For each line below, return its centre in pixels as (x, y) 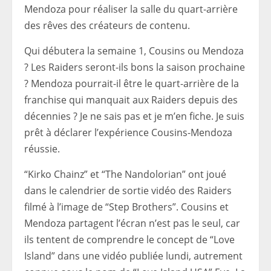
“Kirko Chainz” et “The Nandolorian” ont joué (125, 174)
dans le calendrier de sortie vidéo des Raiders (128, 191)
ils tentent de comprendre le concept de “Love (129, 240)
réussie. (42, 149)
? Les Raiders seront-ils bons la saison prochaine (135, 67)
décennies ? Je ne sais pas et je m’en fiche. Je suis (134, 116)
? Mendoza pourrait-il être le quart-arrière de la (132, 83)
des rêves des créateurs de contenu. (107, 25)
